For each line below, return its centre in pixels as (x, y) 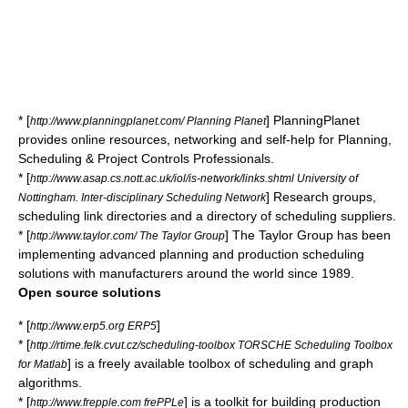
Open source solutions (90, 292)
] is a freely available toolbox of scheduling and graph (220, 363)
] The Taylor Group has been (308, 235)
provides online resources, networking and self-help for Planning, (205, 139)
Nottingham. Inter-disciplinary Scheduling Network (142, 197)
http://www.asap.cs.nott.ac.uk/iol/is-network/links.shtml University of (194, 178)
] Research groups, (321, 197)
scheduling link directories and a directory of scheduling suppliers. (207, 216)
